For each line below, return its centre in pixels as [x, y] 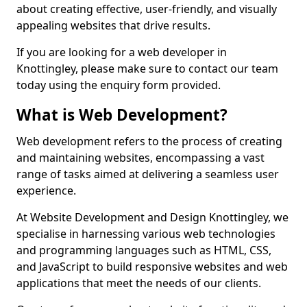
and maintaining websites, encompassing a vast [140, 158]
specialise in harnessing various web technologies [146, 234]
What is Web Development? [122, 115]
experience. [46, 191]
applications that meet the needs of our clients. [139, 283]
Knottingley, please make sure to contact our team [147, 69]
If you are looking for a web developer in [122, 52]
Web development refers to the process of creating [149, 141]
